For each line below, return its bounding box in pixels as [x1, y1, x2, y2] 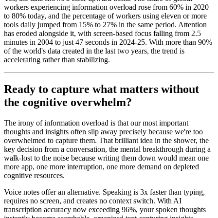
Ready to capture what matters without [4, 83, 199, 96]
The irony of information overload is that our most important [4, 119, 188, 127]
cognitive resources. [4, 171, 65, 180]
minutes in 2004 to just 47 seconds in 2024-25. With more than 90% [4, 38, 212, 47]
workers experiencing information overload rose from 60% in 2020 [4, 3, 209, 12]
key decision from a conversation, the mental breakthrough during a [4, 145, 211, 154]
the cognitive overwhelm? [4, 96, 132, 109]
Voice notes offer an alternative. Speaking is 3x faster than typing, [4, 188, 205, 197]
